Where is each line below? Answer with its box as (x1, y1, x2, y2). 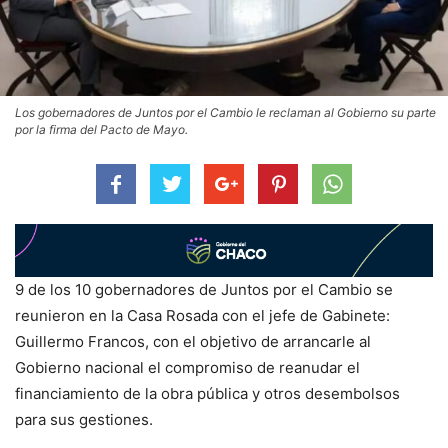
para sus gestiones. (15, 409, 153, 429)
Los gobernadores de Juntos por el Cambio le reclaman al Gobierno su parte (15, 105, 436, 121)
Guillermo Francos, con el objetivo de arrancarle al (15, 331, 371, 351)
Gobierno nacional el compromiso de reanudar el (15, 357, 360, 377)
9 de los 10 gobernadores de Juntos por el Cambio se (15, 279, 393, 299)
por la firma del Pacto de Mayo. (15, 122, 188, 138)
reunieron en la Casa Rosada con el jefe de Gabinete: (15, 305, 390, 325)
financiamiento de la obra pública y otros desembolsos (15, 383, 400, 403)
